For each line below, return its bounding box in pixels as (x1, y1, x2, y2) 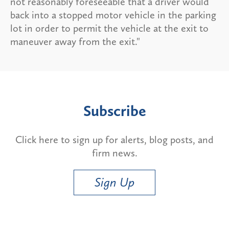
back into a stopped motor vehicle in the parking (10, 8, 216, 21)
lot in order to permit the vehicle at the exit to (10, 21, 209, 34)
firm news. (91, 146, 138, 159)
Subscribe (83, 101, 146, 120)
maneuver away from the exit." (10, 35, 140, 48)
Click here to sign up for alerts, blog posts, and (15, 133, 214, 146)
